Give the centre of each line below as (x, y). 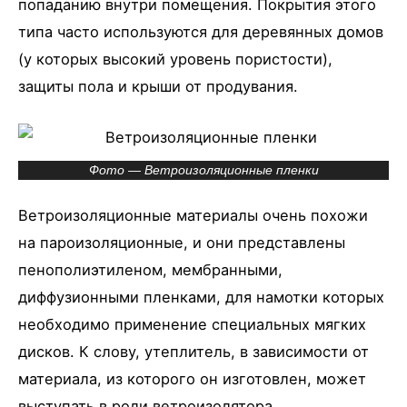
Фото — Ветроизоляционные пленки (203, 170)
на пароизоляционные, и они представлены (182, 243)
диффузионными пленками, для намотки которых (201, 298)
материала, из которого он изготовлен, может (192, 379)
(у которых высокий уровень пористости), (175, 59)
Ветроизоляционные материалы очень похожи (193, 216)
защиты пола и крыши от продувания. (158, 86)
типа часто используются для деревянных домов (201, 31)
